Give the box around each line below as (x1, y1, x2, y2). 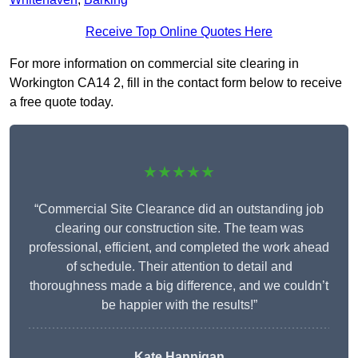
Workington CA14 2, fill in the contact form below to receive (10, 76, 342, 90)
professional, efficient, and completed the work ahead (29, 241, 329, 255)
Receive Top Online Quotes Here (86, 25, 272, 39)
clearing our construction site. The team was (54, 221, 304, 236)
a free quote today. (10, 95, 113, 109)
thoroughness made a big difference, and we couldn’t (30, 279, 328, 293)
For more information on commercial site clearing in (10, 57, 299, 71)
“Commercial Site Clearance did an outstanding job (34, 202, 324, 217)
